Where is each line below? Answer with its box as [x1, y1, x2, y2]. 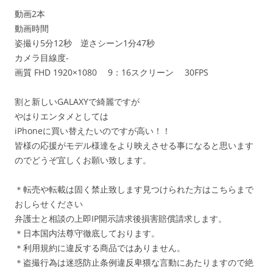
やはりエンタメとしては [15, 110, 108, 122]
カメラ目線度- [15, 52, 69, 64]
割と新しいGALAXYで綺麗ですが [15, 96, 140, 108]
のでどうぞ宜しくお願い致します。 [15, 154, 151, 166]
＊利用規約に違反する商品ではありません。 [15, 242, 185, 254]
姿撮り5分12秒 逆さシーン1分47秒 [15, 37, 155, 49]
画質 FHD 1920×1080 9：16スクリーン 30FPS [15, 66, 208, 79]
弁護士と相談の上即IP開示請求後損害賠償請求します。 [15, 213, 227, 225]
